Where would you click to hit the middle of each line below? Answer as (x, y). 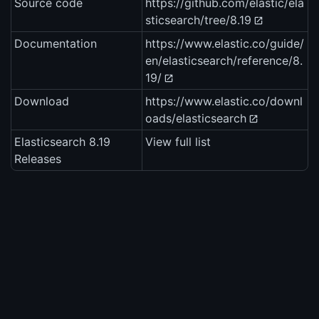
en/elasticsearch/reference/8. (224, 61)
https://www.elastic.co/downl (224, 101)
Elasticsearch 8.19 (62, 142)
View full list (178, 142)
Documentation (56, 44)
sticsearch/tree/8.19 (198, 20)
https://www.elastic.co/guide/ (225, 44)
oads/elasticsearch (196, 119)
